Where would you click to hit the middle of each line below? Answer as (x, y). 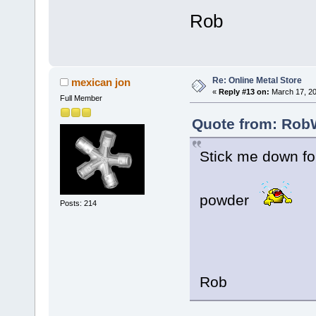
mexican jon (101, 82)
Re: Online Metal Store (257, 80)
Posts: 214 (78, 203)
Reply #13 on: (244, 91)
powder (228, 200)
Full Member (81, 98)
